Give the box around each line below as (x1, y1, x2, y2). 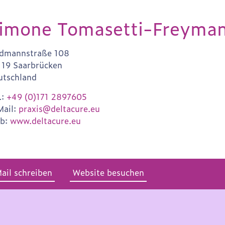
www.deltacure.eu (10, 114, 81, 127)
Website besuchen (72, 166, 144, 179)
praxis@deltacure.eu (19, 102, 100, 115)
